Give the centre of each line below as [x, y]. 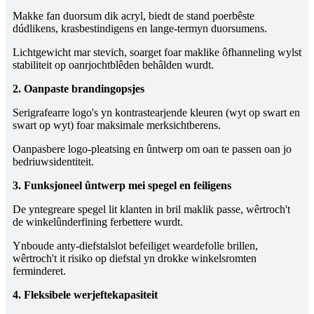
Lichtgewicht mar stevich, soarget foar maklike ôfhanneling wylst [157, 53]
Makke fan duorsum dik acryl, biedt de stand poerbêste [134, 16]
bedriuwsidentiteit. [53, 162]
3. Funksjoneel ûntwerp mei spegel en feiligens [122, 186]
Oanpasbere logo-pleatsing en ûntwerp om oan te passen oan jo [152, 149]
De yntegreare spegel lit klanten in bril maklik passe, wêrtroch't [151, 210]
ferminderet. [39, 271]
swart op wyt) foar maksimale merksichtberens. [117, 125]
